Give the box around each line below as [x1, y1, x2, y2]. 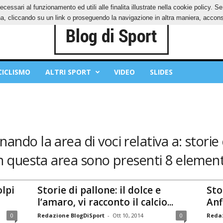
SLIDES [149, 67, 173, 77]
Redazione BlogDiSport [37, 211, 105, 219]
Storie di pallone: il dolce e [37, 183, 161, 197]
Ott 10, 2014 [112, 211, 143, 219]
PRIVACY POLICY [15, 3, 61, 11]
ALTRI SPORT [45, 67, 91, 77]
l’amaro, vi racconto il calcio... [37, 195, 173, 209]
